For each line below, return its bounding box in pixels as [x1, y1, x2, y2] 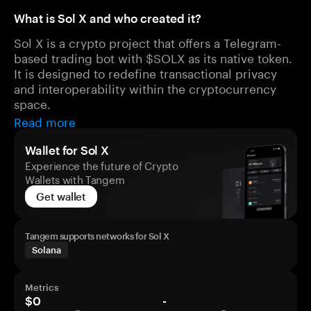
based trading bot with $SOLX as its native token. [14, 48, 292, 66]
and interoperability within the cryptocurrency [14, 78, 276, 96]
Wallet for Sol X [25, 143, 109, 157]
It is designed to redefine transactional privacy [14, 63, 277, 81]
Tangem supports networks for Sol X [25, 230, 169, 242]
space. [14, 94, 51, 112]
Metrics [25, 282, 58, 293]
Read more [14, 112, 76, 130]
